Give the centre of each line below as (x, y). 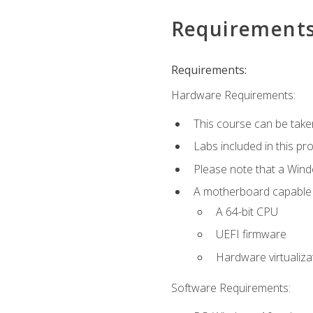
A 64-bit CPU (247, 211)
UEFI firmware (251, 234)
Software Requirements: (231, 288)
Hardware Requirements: (233, 95)
